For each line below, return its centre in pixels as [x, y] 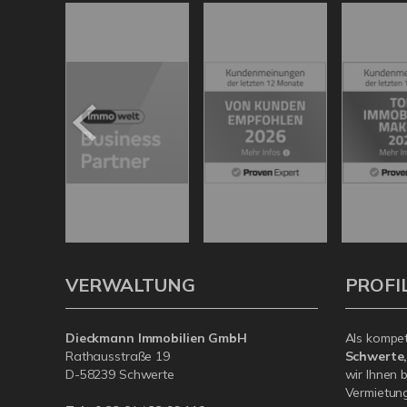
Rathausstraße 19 [118, 357]
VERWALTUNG [130, 285]
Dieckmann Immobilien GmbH [156, 338]
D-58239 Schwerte [120, 375]
